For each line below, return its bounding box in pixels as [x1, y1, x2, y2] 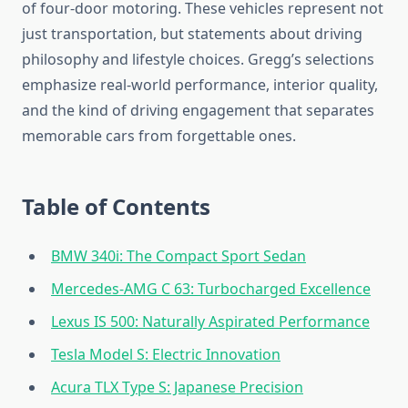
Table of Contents [22, 191, 210, 222]
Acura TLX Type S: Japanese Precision [51, 377, 303, 398]
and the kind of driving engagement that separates [22, 100, 374, 121]
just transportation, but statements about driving [22, 24, 362, 45]
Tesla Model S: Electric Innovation [51, 344, 280, 365]
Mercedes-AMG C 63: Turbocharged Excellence [51, 279, 371, 300]
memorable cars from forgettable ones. [22, 126, 296, 147]
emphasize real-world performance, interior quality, [22, 75, 378, 96]
